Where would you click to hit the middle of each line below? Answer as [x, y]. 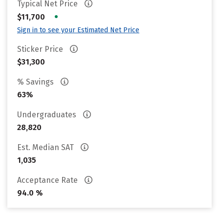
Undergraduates [48, 115]
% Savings [36, 82]
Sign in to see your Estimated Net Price [78, 30]
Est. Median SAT [46, 147]
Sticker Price [41, 49]
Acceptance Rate [48, 180]
